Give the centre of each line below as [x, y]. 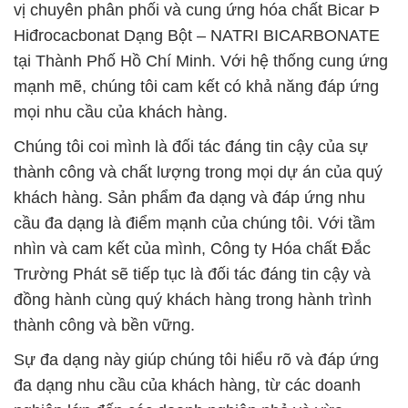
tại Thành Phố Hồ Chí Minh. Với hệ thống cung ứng [201, 61]
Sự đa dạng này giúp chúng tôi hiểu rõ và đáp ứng [196, 360]
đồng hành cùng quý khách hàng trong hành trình [193, 300]
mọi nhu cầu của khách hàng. [121, 112]
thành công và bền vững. [104, 325]
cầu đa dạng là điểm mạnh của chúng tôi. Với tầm [194, 223]
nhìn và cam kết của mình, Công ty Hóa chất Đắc [192, 249]
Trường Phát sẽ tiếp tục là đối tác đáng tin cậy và [192, 274]
